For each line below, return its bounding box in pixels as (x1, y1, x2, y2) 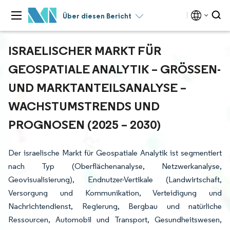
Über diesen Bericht (63, 11, 131, 21)
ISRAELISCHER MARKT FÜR (8, 43, 161, 58)
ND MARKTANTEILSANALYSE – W (8, 80, 186, 95)
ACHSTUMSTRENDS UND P (8, 98, 160, 113)
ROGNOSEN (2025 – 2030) (8, 117, 157, 132)
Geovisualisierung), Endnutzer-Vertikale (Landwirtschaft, (8, 175, 222, 184)
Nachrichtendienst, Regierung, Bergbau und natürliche (8, 201, 222, 211)
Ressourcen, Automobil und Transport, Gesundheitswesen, (8, 215, 222, 224)
